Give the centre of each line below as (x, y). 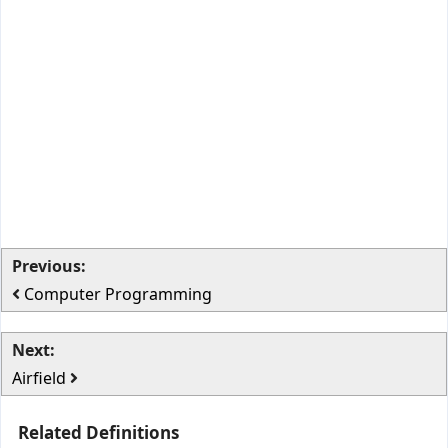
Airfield (41, 378)
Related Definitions (98, 432)
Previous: (49, 266)
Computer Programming (118, 294)
